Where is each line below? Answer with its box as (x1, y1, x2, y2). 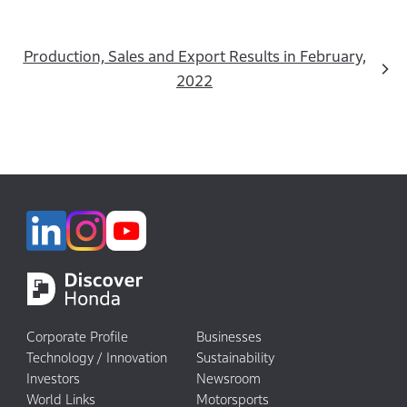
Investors (25, 370, 80, 386)
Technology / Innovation (25, 349, 167, 365)
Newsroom (196, 370, 261, 386)
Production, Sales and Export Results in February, (23, 48, 366, 66)
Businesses (196, 328, 262, 344)
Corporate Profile (25, 328, 128, 344)
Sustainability (196, 349, 274, 365)
